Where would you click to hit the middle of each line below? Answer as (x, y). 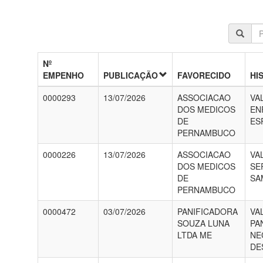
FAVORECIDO (204, 75)
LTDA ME (194, 235)
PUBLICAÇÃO (130, 75)
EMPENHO (63, 75)
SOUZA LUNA (203, 223)
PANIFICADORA (207, 211)
